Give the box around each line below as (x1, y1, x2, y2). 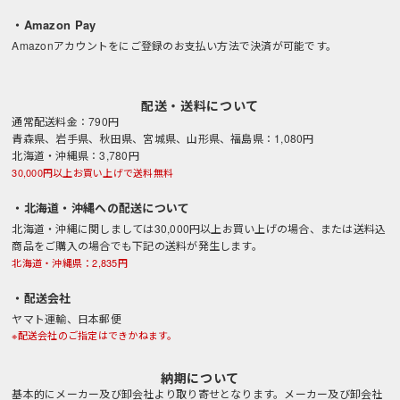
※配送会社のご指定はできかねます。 (12, 327, 178, 342)
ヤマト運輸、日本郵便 (12, 310, 121, 326)
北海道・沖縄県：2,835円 (12, 254, 128, 270)
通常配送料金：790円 (12, 112, 120, 129)
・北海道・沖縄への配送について (12, 198, 190, 216)
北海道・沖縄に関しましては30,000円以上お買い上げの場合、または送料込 (12, 220, 387, 236)
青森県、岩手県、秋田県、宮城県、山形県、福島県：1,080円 (12, 129, 314, 146)
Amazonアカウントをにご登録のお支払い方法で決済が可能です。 (12, 37, 337, 53)
